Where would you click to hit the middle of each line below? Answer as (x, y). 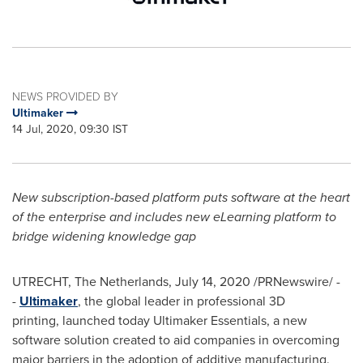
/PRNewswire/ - (295, 282)
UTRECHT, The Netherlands (90, 282)
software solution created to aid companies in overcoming (176, 340)
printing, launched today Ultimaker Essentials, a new (160, 320)
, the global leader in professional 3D (181, 301)
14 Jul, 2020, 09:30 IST (70, 129)
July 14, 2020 (213, 282)
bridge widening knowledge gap (104, 236)
